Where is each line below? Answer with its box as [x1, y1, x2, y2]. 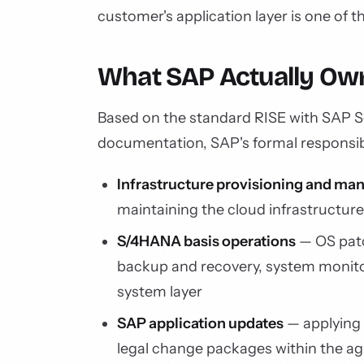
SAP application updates [117, 314, 284, 332]
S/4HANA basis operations [117, 232, 296, 250]
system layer [117, 283, 202, 301]
